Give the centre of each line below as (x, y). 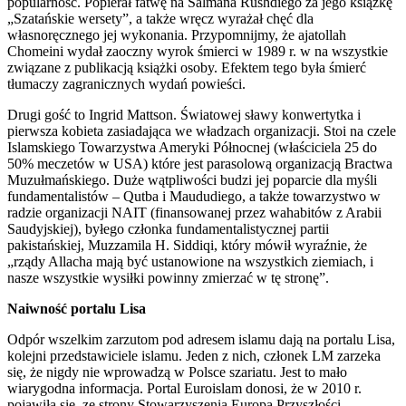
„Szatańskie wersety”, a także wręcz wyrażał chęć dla (160, 19)
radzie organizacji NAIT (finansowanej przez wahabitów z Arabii (194, 213)
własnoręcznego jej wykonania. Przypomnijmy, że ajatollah (177, 35)
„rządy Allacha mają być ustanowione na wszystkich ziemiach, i (190, 262)
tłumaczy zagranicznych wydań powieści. (126, 84)
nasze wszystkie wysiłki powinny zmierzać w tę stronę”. (168, 278)
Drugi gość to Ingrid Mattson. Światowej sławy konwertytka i (184, 115)
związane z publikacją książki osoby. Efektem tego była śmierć (187, 68)
